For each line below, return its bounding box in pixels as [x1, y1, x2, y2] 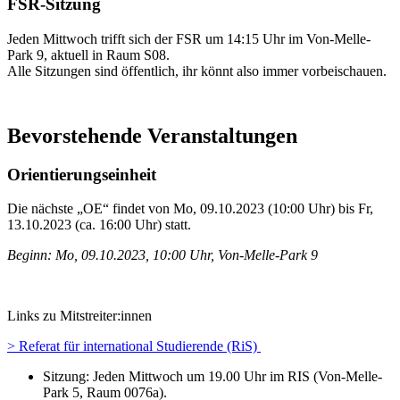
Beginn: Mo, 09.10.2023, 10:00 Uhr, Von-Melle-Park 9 [7, 247, 318, 263]
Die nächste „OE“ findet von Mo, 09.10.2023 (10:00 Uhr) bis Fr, [7, 201, 373, 217]
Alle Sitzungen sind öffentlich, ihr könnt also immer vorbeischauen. [7, 62, 387, 79]
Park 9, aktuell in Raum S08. [7, 46, 170, 62]
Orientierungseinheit [7, 164, 156, 184]
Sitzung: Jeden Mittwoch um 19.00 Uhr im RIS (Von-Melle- [43, 369, 382, 385]
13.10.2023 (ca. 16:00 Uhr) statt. [7, 217, 191, 233]
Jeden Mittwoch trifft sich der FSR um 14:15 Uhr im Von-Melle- [7, 30, 371, 46]
